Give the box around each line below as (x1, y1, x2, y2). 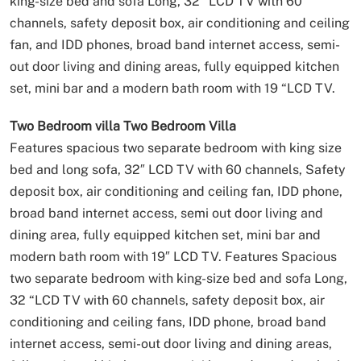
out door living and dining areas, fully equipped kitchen (10, 58, 339, 74)
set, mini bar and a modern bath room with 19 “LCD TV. (10, 80, 335, 96)
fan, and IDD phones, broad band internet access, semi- (10, 36, 340, 52)
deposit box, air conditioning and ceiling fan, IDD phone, (10, 183, 342, 199)
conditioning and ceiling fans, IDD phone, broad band (10, 313, 326, 330)
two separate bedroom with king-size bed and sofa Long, (10, 270, 347, 286)
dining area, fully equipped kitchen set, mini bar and (10, 226, 321, 243)
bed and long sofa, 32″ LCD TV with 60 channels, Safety (10, 161, 346, 177)
